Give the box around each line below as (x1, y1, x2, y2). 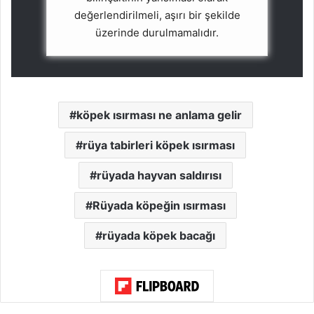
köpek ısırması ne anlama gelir (76, 108, 242, 123)
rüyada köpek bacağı (102, 228, 215, 243)
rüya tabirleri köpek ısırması (83, 138, 235, 153)
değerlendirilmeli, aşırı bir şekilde (74, 8, 240, 22)
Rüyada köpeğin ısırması (92, 198, 226, 213)
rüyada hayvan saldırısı (96, 168, 221, 183)
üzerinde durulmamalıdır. (95, 26, 219, 40)
